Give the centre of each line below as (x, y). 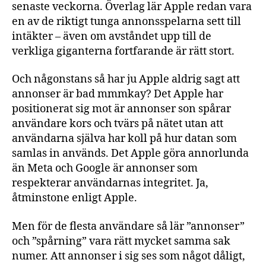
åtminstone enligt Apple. (75, 198)
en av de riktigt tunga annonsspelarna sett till (126, 21)
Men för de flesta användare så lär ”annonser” (128, 226)
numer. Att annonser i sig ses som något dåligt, (129, 256)
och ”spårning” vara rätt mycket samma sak (121, 241)
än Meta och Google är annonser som (105, 168)
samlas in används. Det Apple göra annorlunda (130, 153)
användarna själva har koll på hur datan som (124, 139)
